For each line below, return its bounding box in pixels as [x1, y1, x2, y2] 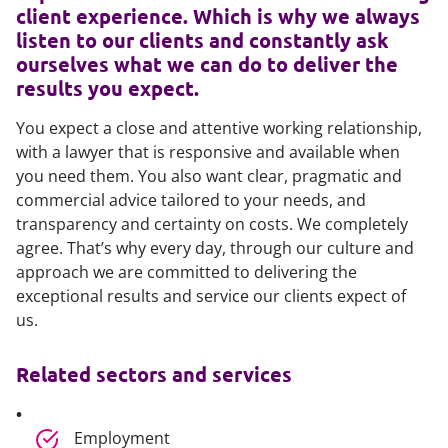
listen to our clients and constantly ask [16, 27, 389, 53]
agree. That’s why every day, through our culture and [16, 237, 414, 259]
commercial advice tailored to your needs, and [16, 189, 366, 211]
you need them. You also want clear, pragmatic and [16, 165, 402, 187]
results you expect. [16, 75, 199, 101]
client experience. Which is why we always [16, 3, 420, 29]
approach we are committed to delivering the [16, 261, 357, 283]
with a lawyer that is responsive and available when [16, 141, 400, 163]
